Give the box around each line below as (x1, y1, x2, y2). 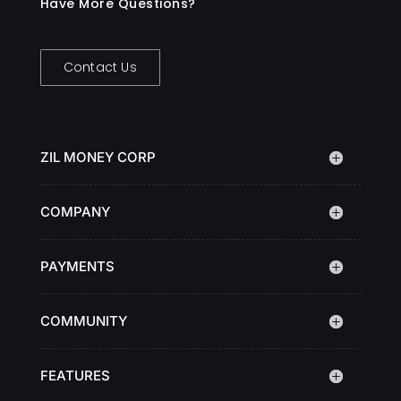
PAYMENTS (39, 257, 115, 275)
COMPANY (39, 202, 110, 220)
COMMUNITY (39, 311, 127, 329)
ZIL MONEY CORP (39, 148, 156, 166)
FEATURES (39, 366, 110, 384)
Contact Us (63, 57, 137, 76)
